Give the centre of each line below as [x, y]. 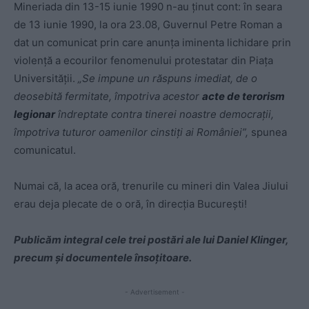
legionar [34, 114]
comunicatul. [45, 150]
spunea [269, 132]
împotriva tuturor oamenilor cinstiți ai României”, [132, 132]
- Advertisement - [154, 291]
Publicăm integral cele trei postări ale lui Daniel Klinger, [151, 239]
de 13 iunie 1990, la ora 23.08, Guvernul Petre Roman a [148, 24]
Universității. [46, 78]
